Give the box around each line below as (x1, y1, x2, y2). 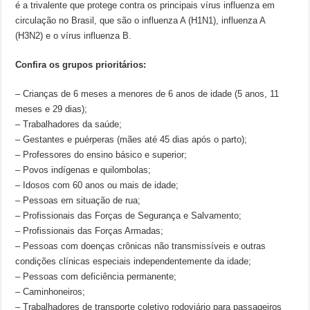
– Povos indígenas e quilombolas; (15, 165, 152, 175)
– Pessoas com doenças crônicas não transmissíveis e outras (15, 241, 266, 251)
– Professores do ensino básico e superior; (15, 149, 188, 160)
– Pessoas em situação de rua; (15, 195, 141, 206)
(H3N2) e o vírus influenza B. (15, 30, 132, 41)
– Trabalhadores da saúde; (15, 119, 122, 129)
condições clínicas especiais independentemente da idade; (15, 256, 252, 266)
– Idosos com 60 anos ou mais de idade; (15, 180, 179, 190)
